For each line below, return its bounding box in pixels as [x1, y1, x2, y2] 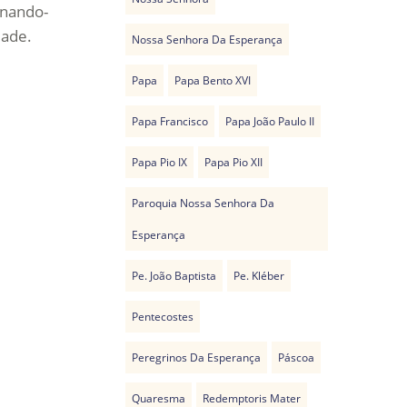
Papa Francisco [132, 114, 209, 129]
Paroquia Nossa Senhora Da [132, 195, 275, 211]
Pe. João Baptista [132, 268, 217, 283]
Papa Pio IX [132, 154, 188, 170]
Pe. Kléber [233, 268, 285, 283]
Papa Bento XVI [174, 73, 252, 88]
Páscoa [278, 350, 315, 365]
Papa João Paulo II [225, 114, 315, 129]
